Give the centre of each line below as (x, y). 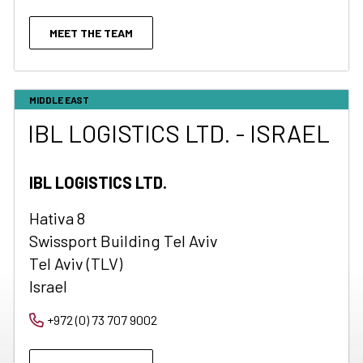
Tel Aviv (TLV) (76, 263)
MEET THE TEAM (91, 33)
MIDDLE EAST (59, 100)
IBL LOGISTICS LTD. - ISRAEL (179, 133)
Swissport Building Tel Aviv (124, 241)
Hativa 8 (57, 218)
